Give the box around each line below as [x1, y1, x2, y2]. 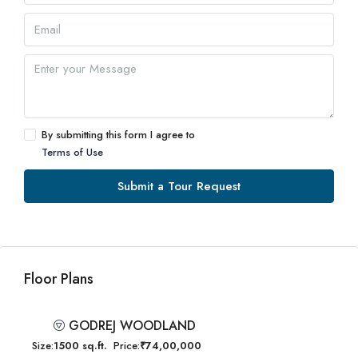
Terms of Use [42, 145, 103, 160]
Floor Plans [24, 268, 93, 289]
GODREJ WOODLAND [69, 316, 196, 335]
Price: [113, 338, 140, 353]
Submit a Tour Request [117, 177, 241, 195]
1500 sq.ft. [54, 338, 107, 353]
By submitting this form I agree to [42, 127, 195, 142]
